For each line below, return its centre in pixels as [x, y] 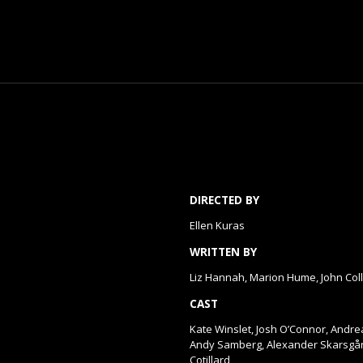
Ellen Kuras [217, 225]
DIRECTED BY [224, 200]
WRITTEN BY [223, 251]
